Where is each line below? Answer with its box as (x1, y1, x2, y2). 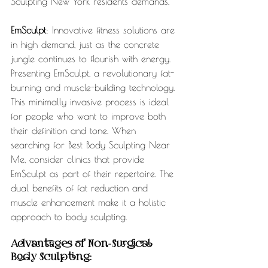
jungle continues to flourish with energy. (11, 53, 174, 65)
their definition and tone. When (11, 125, 139, 136)
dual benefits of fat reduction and (11, 182, 151, 194)
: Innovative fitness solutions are (46, 25, 178, 36)
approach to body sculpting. (11, 211, 127, 223)
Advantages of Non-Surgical (11, 240, 155, 250)
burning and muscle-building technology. (11, 82, 178, 93)
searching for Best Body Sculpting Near (11, 139, 173, 151)
